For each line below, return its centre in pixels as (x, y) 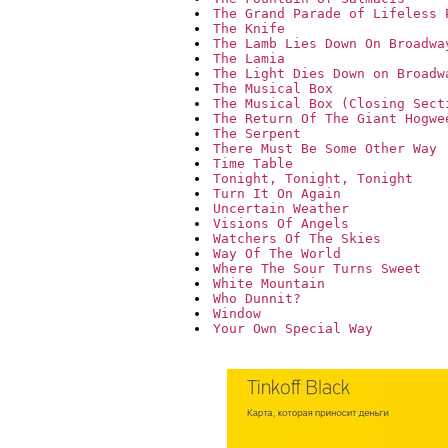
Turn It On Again (277, 194)
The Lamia (249, 59)
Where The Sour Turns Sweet (317, 269)
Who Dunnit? (257, 299)
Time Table (253, 164)
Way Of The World (277, 254)
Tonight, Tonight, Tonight (313, 179)
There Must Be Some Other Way (325, 149)
